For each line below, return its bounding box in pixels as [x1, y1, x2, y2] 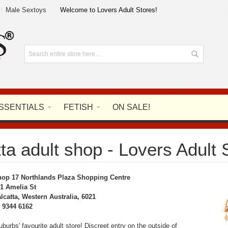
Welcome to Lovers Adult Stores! [60, 6, 158, 14]
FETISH [64, 103, 93, 111]
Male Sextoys [5, 6, 46, 14]
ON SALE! [112, 103, 150, 111]
